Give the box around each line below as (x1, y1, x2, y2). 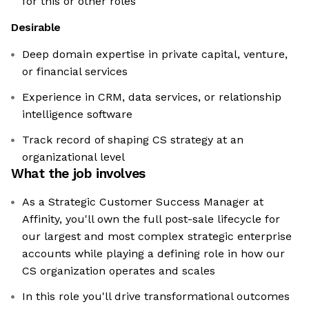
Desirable (11, 21, 61, 34)
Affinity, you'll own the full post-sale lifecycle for (22, 212, 280, 226)
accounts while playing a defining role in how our (22, 247, 285, 261)
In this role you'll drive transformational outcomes (22, 290, 290, 303)
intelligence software (22, 108, 132, 121)
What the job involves (11, 166, 146, 182)
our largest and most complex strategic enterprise (22, 230, 292, 243)
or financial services (22, 65, 128, 79)
